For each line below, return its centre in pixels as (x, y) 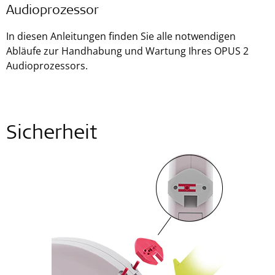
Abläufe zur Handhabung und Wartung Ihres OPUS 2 (127, 51)
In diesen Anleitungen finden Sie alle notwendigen (121, 36)
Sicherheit (52, 134)
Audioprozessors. (47, 66)
